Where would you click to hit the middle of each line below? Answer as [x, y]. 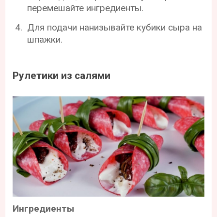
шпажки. [45, 39]
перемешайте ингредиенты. [85, 8]
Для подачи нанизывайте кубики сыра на [115, 27]
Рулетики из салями [62, 75]
